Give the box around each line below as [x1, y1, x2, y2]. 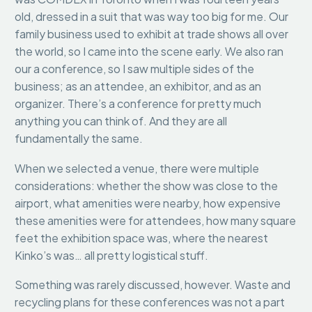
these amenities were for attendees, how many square [15, 212, 296, 228]
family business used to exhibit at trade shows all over [15, 26, 288, 42]
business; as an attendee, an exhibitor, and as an [15, 79, 261, 94]
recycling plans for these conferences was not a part [15, 295, 285, 310]
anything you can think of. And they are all [15, 114, 227, 129]
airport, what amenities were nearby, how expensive [15, 195, 281, 210]
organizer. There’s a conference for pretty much [15, 96, 261, 111]
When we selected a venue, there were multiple [15, 160, 259, 175]
